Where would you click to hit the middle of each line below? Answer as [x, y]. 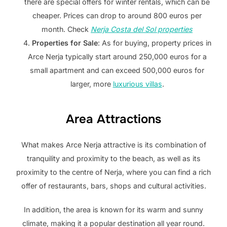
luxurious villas [137, 84]
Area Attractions [113, 119]
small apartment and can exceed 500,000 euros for [117, 70]
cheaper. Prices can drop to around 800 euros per [117, 15]
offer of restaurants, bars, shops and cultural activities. [113, 185]
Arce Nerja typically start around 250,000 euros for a [117, 56]
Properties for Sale [65, 43]
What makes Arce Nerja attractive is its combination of [113, 144]
